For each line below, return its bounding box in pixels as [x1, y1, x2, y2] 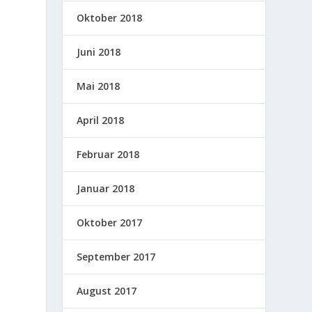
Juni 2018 [77, 45, 121, 58]
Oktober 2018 [77, 10, 143, 24]
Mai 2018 [77, 79, 120, 93]
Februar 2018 [77, 147, 140, 161]
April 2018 [77, 113, 125, 127]
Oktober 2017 [77, 215, 143, 229]
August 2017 [77, 283, 137, 297]
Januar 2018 [77, 181, 135, 195]
